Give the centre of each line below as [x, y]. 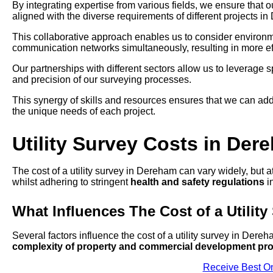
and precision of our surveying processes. [102, 80]
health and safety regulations [197, 182]
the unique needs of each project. [84, 112]
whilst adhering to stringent [71, 182]
